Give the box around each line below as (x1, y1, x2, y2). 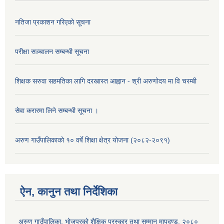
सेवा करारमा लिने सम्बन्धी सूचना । (15, 106, 98, 115)
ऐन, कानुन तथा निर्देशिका (20, 185, 117, 198)
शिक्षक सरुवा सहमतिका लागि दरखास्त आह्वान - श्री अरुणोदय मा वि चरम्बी (15, 77, 196, 85)
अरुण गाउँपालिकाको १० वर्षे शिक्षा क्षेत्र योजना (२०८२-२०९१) (15, 136, 170, 144)
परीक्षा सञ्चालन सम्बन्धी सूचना (15, 47, 89, 56)
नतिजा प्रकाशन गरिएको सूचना (15, 18, 90, 26)
